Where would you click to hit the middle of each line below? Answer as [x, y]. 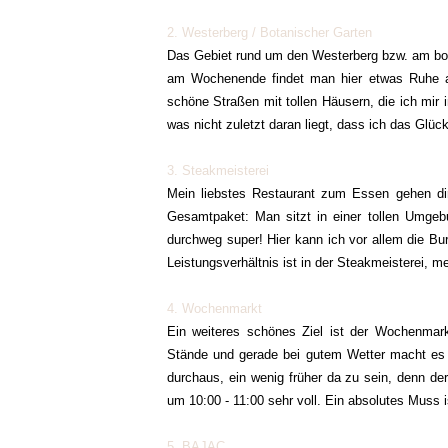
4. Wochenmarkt [216, 308]
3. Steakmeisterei [220, 170]
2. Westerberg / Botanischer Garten [269, 32]
